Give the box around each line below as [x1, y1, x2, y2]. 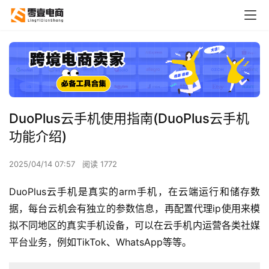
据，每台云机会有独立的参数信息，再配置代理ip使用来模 [9, 202, 260, 214]
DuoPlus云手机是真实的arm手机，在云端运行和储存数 [9, 185, 260, 198]
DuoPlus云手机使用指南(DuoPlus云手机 [9, 110, 249, 126]
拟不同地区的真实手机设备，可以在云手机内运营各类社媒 [9, 219, 260, 231]
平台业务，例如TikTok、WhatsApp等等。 [9, 235, 192, 248]
